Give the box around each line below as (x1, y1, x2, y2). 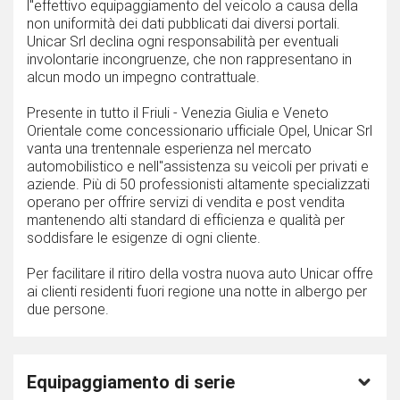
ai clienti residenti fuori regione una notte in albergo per (27, 283, 367, 301)
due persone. (27, 301, 109, 319)
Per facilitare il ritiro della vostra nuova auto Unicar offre (27, 265, 373, 283)
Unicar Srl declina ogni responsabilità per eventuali (27, 33, 338, 51)
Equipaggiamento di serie (27, 371, 235, 394)
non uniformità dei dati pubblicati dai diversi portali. (27, 15, 340, 33)
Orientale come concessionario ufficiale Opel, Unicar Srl (27, 122, 372, 140)
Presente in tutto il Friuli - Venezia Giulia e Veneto (27, 104, 329, 122)
